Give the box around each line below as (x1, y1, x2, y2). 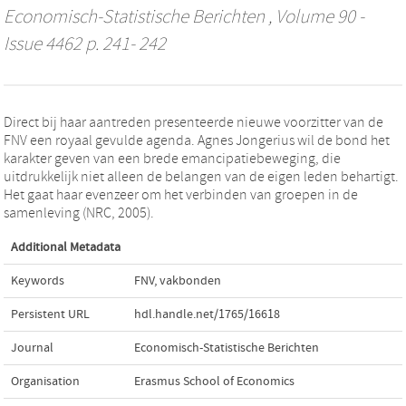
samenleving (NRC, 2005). (4, 204, 154, 221)
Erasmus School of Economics (134, 373, 295, 389)
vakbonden (159, 273, 221, 288)
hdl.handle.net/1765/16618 (134, 306, 280, 322)
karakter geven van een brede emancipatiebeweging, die (4, 150, 341, 167)
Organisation (11, 373, 80, 389)
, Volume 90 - (265, 5, 364, 28)
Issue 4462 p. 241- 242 (4, 33, 166, 55)
